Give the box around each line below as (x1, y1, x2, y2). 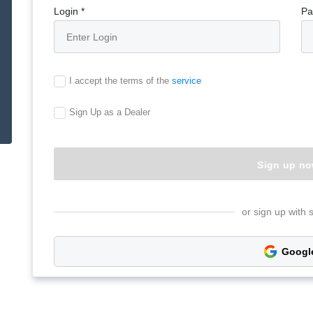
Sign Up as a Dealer (69, 107, 151, 117)
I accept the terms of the (69, 75, 173, 86)
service (172, 75, 202, 86)
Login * (54, 6, 85, 17)
